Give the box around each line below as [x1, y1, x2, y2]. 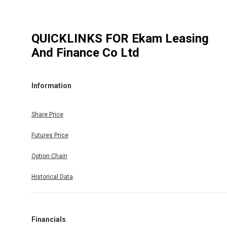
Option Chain [31, 152, 67, 160]
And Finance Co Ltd [31, 45, 139, 60]
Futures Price [31, 131, 68, 139]
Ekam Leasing [131, 31, 209, 46]
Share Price [31, 110, 63, 118]
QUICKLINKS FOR [31, 31, 132, 46]
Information [31, 82, 71, 90]
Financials [31, 215, 66, 223]
